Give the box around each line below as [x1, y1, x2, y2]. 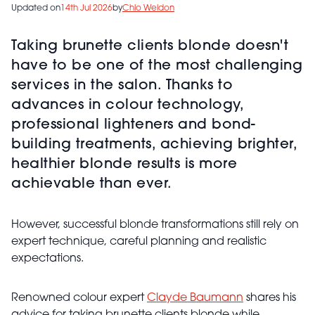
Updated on [11, 4, 60, 13]
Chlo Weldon [122, 4, 174, 13]
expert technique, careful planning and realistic [11, 236, 266, 247]
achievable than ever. [11, 177, 172, 191]
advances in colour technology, [11, 98, 243, 112]
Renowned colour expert [11, 292, 147, 304]
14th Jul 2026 [60, 4, 112, 13]
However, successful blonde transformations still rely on [11, 219, 299, 231]
